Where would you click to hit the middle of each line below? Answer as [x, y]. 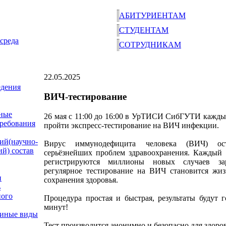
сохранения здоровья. [81, 180]
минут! [56, 207]
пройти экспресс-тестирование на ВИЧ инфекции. [131, 125]
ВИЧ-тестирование [85, 97]
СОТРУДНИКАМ [150, 45]
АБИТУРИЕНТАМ [152, 16]
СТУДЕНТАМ [144, 30]
